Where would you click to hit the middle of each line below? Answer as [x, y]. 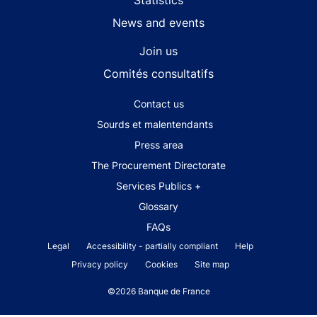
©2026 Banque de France [158, 292]
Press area [158, 145]
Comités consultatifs [158, 74]
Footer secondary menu [80, 104]
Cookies [161, 265]
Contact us [158, 104]
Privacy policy [99, 265]
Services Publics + [158, 186]
